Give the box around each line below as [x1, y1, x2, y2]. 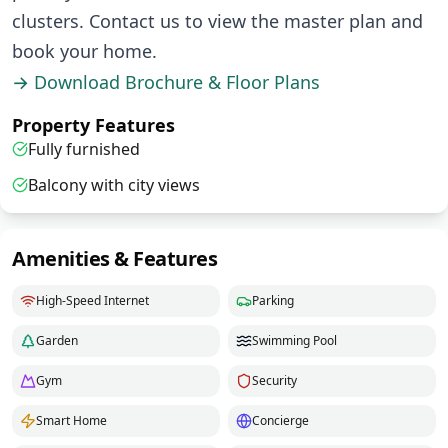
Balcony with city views [28, 174, 200, 197]
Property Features [12, 113, 175, 138]
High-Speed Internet [36, 292, 149, 310]
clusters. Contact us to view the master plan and [12, 9, 423, 34]
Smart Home [36, 412, 107, 430]
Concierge [252, 412, 309, 430]
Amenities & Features [12, 245, 217, 273]
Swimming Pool [252, 332, 337, 350]
